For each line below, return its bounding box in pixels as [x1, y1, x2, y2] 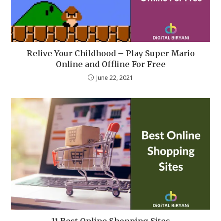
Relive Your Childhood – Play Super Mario [26, 48, 195, 58]
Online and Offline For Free [55, 59, 166, 69]
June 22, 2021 [96, 73, 133, 82]
